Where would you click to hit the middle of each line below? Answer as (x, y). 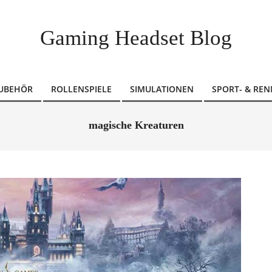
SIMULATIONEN (162, 89)
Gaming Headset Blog (136, 38)
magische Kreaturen (136, 125)
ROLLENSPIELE (81, 89)
